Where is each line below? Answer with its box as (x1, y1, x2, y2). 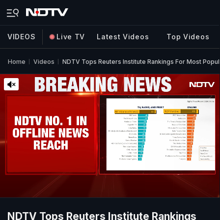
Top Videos (166, 32, 210, 41)
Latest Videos (97, 32, 149, 41)
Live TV (56, 32, 85, 41)
